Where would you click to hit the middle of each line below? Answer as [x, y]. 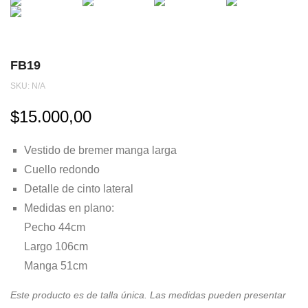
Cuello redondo [62, 170]
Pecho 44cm [55, 228]
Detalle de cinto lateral [79, 189]
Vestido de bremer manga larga [100, 151]
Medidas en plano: [69, 208]
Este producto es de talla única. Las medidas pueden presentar [148, 295]
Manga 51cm [56, 266]
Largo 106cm [56, 247]
